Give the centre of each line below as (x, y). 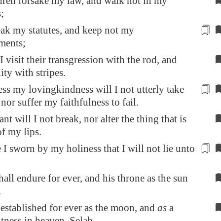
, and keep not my (97, 30)
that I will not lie (138, 148)
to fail (124, 102)
